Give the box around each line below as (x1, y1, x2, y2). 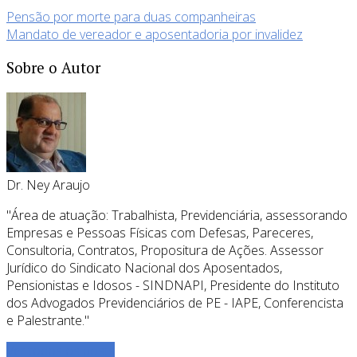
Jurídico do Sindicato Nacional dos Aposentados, (6, 258, 282, 277)
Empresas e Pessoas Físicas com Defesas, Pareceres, (6, 223, 313, 241)
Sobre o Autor (6, 57, 100, 77)
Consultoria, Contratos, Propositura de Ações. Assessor (6, 241, 324, 259)
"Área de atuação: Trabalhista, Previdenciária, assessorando (6, 206, 347, 224)
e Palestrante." (6, 311, 89, 329)
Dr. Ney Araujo (6, 175, 90, 194)
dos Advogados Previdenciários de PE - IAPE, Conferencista (6, 293, 343, 312)
